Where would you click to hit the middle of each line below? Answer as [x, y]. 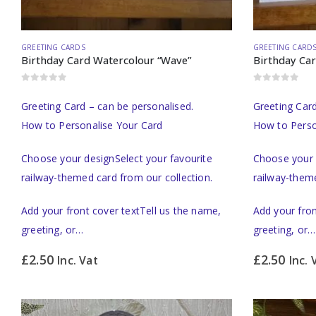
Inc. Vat [78, 260]
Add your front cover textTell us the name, [121, 210]
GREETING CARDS [53, 48]
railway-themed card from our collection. [117, 177]
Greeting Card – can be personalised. [108, 106]
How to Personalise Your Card [92, 125]
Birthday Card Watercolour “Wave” [106, 60]
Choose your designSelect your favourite [117, 158]
